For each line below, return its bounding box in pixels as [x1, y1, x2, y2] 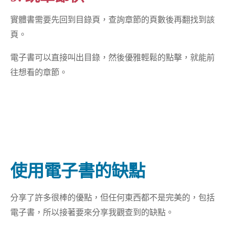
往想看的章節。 [10, 67, 68, 77]
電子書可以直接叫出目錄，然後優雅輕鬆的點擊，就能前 [10, 53, 215, 62]
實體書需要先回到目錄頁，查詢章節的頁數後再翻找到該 [10, 15, 215, 25]
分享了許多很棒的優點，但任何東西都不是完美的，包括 [10, 192, 215, 202]
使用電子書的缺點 [10, 161, 146, 180]
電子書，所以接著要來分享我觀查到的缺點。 [10, 207, 174, 217]
